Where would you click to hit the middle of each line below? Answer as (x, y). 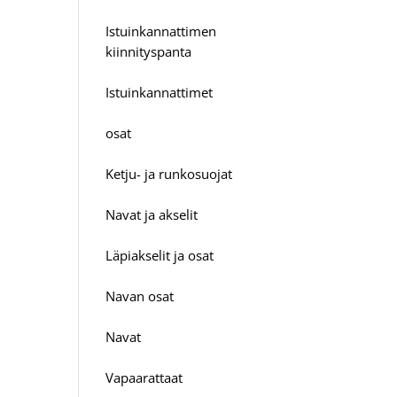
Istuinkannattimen (161, 31)
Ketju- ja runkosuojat (169, 173)
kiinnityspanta (149, 51)
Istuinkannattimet (160, 92)
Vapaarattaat (144, 377)
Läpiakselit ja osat (160, 255)
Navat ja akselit (152, 214)
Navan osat (140, 296)
